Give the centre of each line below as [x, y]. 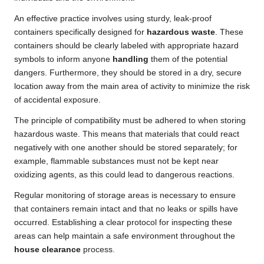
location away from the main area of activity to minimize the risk [132, 87]
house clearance [47, 250]
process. [98, 250]
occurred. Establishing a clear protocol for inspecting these [123, 223]
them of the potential [188, 60]
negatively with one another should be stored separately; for [126, 148]
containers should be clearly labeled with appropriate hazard [126, 46]
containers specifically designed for [80, 32]
